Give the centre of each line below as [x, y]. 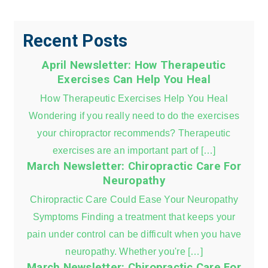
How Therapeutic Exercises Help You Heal [134, 98]
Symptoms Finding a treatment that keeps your [134, 216]
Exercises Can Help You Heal [134, 79]
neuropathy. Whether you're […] [134, 251]
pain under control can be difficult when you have [134, 234]
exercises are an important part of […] [134, 150]
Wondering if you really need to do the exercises [134, 115]
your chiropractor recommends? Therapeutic [134, 133]
